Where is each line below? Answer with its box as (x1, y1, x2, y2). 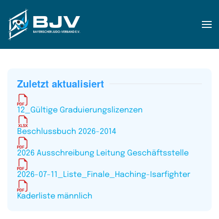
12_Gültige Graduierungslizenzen (17, 106, 143, 114)
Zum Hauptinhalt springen (17, 19, 116, 27)
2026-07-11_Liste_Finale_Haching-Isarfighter (17, 171, 190, 179)
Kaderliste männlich (17, 192, 92, 200)
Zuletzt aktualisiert (17, 76, 104, 90)
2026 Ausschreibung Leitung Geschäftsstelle (17, 149, 189, 157)
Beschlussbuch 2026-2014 (17, 128, 116, 136)
